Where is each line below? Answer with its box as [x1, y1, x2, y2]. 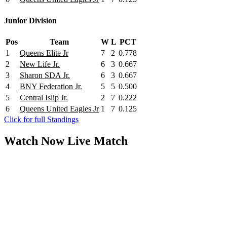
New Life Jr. [20, 60, 60, 69]
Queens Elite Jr [20, 49, 68, 58]
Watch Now [4, 134, 67, 148]
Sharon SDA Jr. [20, 71, 70, 80]
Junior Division [4, 16, 57, 25]
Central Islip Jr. [20, 93, 68, 102]
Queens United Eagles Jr [20, 104, 99, 113]
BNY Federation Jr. [20, 82, 82, 91]
